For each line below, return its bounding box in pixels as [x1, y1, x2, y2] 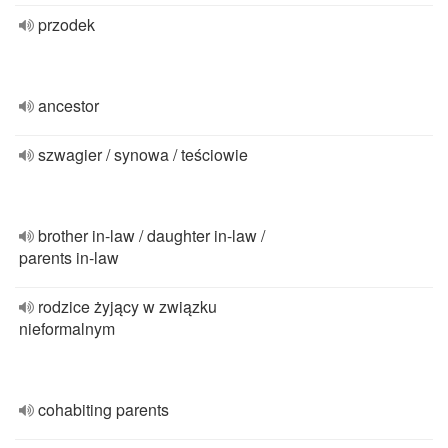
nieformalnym [19, 317, 115, 340]
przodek [38, 13, 95, 36]
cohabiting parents [38, 398, 169, 421]
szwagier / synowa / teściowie [38, 143, 248, 166]
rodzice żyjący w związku [38, 295, 217, 318]
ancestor [38, 94, 99, 117]
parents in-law [19, 246, 119, 269]
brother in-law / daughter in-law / [38, 224, 265, 247]
